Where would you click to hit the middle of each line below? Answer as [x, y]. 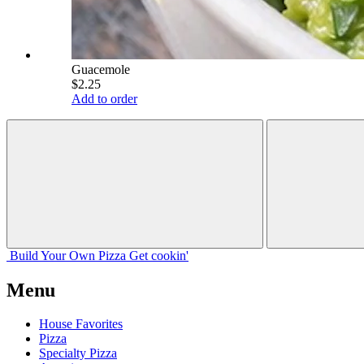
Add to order [104, 98]
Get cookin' [159, 255]
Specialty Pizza [78, 353]
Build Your [38, 255]
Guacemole [101, 69]
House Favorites [81, 324]
